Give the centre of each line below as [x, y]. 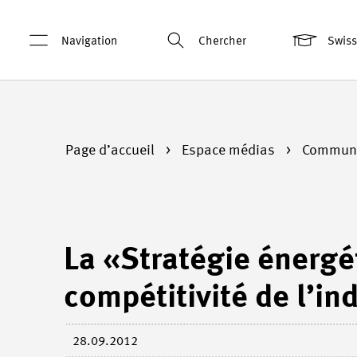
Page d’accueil [112, 151]
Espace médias [230, 151]
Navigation [89, 41]
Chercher [222, 41]
